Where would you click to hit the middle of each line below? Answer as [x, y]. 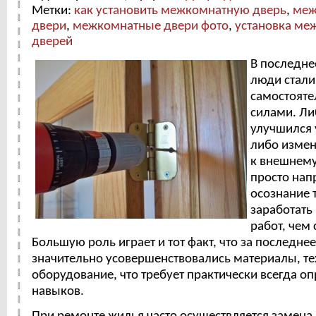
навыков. [58, 292]
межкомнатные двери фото [151, 26]
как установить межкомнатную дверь [180, 11]
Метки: [53, 11]
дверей [52, 42]
